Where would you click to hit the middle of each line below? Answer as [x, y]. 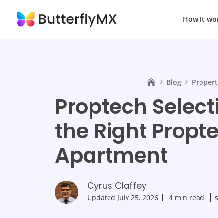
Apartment [111, 155]
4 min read [187, 197]
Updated [102, 197]
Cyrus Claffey [117, 186]
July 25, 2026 [138, 197]
